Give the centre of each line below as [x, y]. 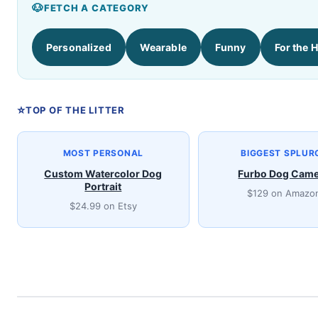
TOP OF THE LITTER [75, 110]
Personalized [79, 48]
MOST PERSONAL [103, 153]
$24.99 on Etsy [103, 206]
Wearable [163, 48]
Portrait [103, 187]
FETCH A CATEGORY [97, 8]
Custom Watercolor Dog [103, 174]
